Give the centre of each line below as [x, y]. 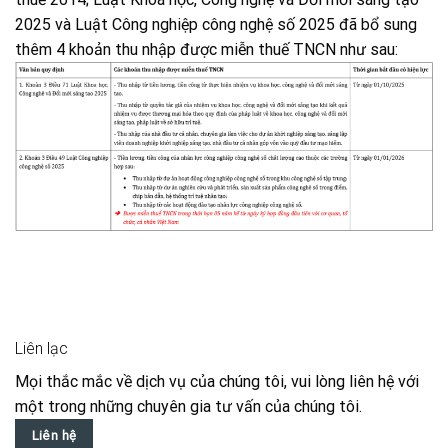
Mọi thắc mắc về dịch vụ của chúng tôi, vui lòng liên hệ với [217, 381]
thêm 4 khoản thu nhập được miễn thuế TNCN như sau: [206, 49]
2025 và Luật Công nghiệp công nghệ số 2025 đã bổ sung [216, 24]
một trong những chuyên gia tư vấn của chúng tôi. [188, 406]
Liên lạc [41, 348]
